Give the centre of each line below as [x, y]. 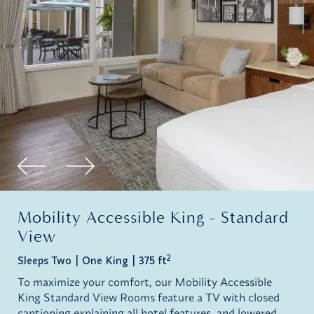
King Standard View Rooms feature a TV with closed [149, 298]
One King [105, 261]
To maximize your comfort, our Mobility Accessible [145, 282]
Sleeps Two [45, 261]
